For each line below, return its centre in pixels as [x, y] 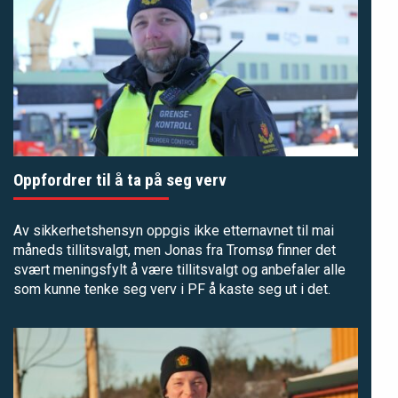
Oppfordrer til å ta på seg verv [120, 179]
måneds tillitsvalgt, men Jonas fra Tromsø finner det [175, 250]
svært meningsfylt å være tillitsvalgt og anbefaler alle [179, 269]
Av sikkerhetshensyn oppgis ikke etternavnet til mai [174, 230]
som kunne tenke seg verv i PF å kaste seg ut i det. [172, 289]
